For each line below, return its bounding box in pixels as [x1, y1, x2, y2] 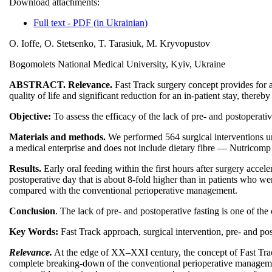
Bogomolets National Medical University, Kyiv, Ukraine [9, 58, 225, 69]
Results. [9, 163, 44, 174]
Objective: [9, 110, 53, 121]
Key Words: [9, 226, 61, 237]
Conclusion [9, 205, 55, 216]
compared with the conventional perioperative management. [9, 185, 237, 195]
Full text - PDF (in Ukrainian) [33, 17, 148, 28]
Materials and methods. [9, 131, 108, 142]
